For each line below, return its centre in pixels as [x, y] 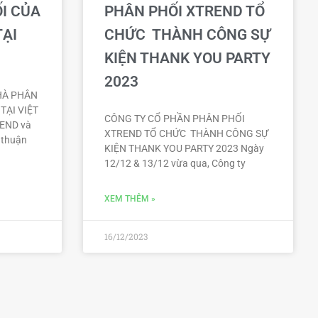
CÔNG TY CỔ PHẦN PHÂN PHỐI [175, 118]
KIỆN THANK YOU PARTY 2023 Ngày [184, 148]
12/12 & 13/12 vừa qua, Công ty [175, 163]
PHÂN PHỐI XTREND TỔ [185, 11]
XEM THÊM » [130, 198]
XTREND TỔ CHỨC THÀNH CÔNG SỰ [186, 133]
